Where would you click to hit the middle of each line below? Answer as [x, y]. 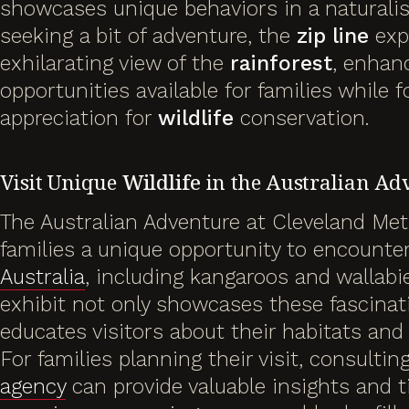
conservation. [302, 118]
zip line [333, 36]
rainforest [281, 63]
